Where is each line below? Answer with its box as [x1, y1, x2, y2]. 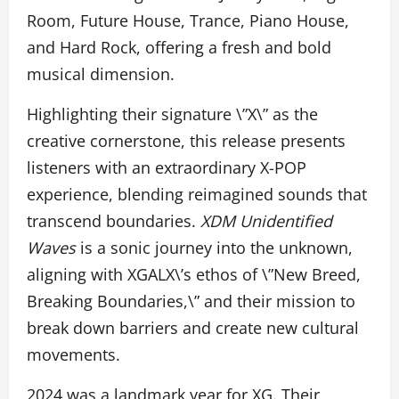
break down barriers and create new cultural [27, 317, 359, 339]
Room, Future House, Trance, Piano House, [27, 10, 349, 32]
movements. [27, 344, 120, 366]
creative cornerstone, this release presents [27, 130, 346, 152]
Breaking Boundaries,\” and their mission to [27, 290, 355, 313]
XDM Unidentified [200, 210, 332, 232]
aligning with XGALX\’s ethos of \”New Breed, [27, 264, 361, 286]
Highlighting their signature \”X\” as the [27, 103, 318, 126]
